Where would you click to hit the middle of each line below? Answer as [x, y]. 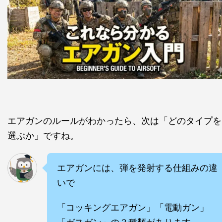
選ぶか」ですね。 [43, 136]
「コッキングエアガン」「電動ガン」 [133, 208]
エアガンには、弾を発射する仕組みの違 [137, 168]
